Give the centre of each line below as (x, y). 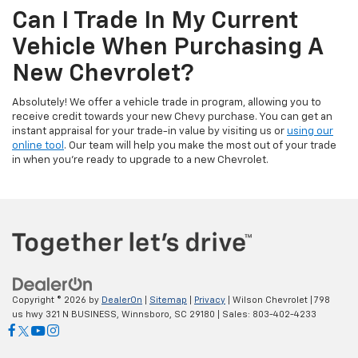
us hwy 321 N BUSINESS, (66, 315)
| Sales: (234, 315)
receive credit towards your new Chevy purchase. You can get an (172, 117)
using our (310, 131)
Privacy (210, 300)
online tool (38, 145)
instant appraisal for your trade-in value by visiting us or (149, 131)
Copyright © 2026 (50, 300)
